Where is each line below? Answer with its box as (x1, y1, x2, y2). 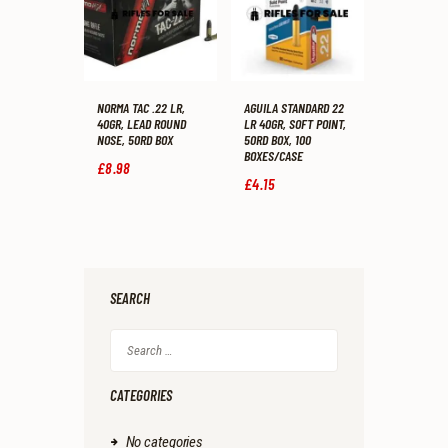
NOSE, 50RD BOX (97, 131, 173, 149)
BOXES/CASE (244, 147, 303, 165)
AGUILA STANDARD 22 (244, 99, 344, 117)
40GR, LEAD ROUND (97, 115, 186, 133)
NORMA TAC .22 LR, (97, 99, 185, 117)
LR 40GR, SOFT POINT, (244, 115, 346, 133)
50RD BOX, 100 (244, 131, 311, 149)
